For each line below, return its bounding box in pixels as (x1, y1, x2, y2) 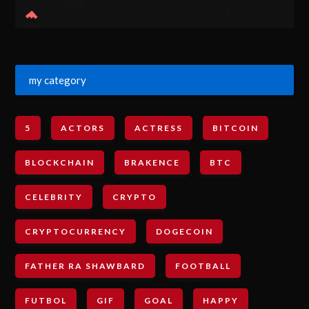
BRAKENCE (124, 157, 181, 168)
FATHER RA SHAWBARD (25, 261, 146, 271)
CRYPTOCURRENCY (25, 226, 127, 237)
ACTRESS (134, 123, 183, 133)
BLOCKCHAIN (25, 157, 95, 168)
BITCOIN (212, 123, 259, 133)
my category (29, 74, 87, 86)
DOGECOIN (156, 226, 214, 237)
